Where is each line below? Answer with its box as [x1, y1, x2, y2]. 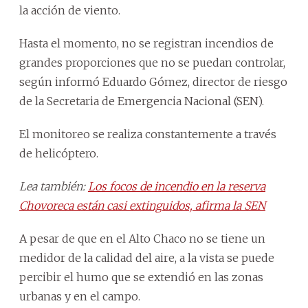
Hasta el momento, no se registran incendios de [19, 36, 274, 50]
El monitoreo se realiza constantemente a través [19, 126, 276, 141]
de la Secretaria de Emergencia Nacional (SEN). [19, 93, 264, 108]
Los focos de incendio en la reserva [88, 179, 265, 193]
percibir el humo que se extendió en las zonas [19, 269, 263, 284]
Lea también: [19, 179, 88, 193]
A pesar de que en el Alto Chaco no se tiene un [19, 231, 265, 245]
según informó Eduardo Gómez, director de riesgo [19, 74, 287, 89]
